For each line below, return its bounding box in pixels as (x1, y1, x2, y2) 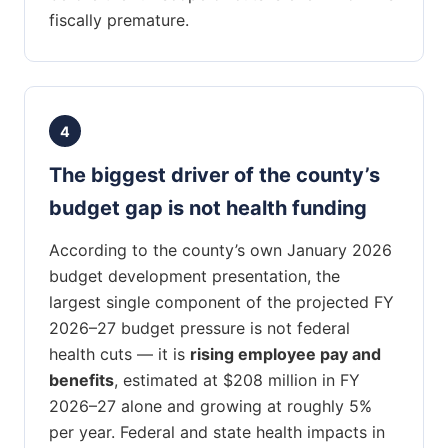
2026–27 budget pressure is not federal (49, 318, 350, 339)
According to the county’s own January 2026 (49, 240, 392, 261)
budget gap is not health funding (49, 196, 367, 221)
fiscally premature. (49, 10, 189, 31)
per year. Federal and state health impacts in (49, 422, 385, 443)
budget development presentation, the (49, 266, 340, 287)
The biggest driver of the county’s (49, 163, 380, 188)
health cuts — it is (49, 344, 190, 365)
